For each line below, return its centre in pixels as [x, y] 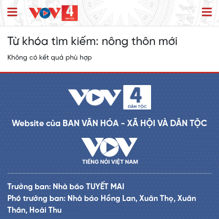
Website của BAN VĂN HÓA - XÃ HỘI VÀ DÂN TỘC [109, 124]
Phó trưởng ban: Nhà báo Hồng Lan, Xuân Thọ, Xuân [102, 199]
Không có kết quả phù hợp [50, 58]
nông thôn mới [140, 42]
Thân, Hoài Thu [34, 211]
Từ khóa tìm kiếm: [55, 42]
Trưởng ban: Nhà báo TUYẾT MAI [66, 187]
